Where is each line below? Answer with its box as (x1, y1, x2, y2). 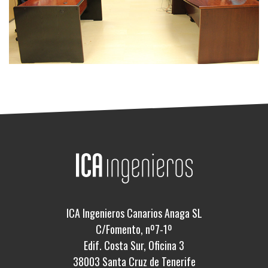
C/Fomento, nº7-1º (96, 221, 172, 237)
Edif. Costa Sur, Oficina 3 (84, 237, 184, 254)
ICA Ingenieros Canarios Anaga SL (66, 205, 202, 221)
